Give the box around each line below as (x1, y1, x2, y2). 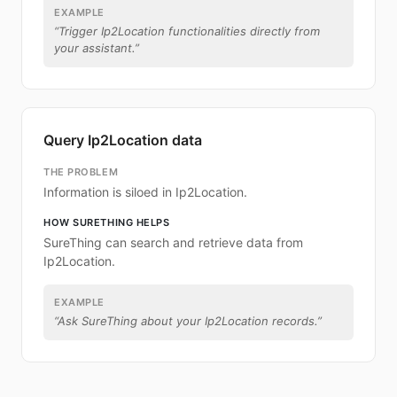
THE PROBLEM (43, 166, 119, 178)
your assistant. (54, 41, 135, 55)
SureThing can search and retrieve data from (43, 235, 303, 250)
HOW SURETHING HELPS (43, 216, 170, 229)
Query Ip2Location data (43, 131, 202, 149)
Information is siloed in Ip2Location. (43, 184, 247, 199)
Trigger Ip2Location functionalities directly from (58, 24, 320, 38)
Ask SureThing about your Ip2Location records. (58, 314, 317, 328)
